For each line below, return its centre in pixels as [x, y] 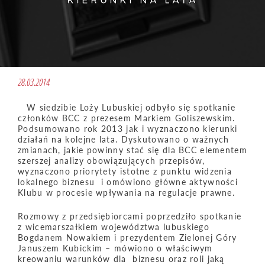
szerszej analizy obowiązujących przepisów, [112, 161]
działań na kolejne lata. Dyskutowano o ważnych [124, 139]
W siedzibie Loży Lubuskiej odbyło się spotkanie [131, 107]
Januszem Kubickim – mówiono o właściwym [115, 248]
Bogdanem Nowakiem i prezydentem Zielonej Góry [127, 237]
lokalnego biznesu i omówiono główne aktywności [128, 182]
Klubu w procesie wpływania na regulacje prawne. [127, 193]
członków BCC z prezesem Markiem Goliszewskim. [127, 118]
